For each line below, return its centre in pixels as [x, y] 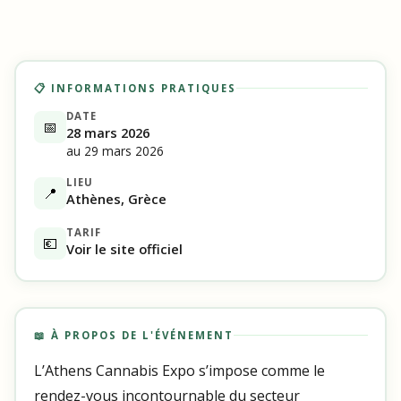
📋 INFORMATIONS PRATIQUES [135, 88]
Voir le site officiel [124, 248]
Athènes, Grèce [116, 198]
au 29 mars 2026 [115, 150]
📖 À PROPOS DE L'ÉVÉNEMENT [133, 335]
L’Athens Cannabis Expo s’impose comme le [179, 370]
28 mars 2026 [107, 132]
